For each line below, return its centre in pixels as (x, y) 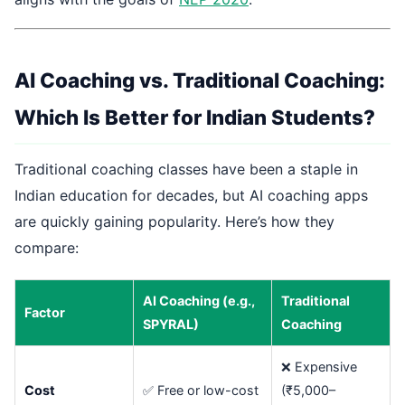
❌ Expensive (319, 367)
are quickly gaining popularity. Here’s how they (174, 222)
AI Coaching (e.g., (199, 301)
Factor (45, 313)
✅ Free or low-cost (201, 391)
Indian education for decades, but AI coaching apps (191, 196)
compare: (47, 248)
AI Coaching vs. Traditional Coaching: (200, 80)
